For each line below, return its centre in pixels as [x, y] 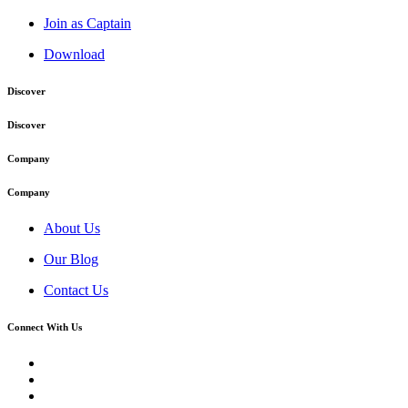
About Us [72, 228]
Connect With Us [45, 326]
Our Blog [71, 259]
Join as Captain [87, 24]
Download [74, 55]
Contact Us [76, 290]
